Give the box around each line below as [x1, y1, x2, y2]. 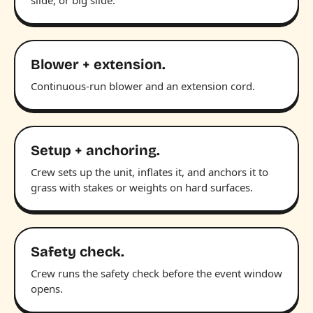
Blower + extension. [31, 55, 166, 73]
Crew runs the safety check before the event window [31, 265, 282, 280]
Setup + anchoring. [31, 141, 160, 159]
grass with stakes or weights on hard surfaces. [31, 180, 253, 194]
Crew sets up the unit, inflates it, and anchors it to [31, 164, 268, 179]
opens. [31, 281, 63, 296]
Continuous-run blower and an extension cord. [31, 78, 255, 93]
